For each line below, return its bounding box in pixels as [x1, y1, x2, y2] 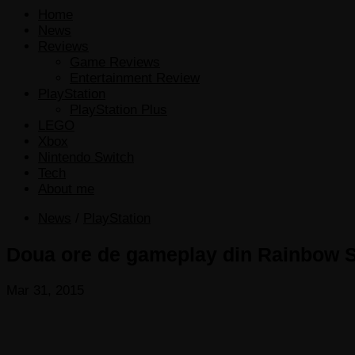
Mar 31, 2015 [6, 282, 84, 298]
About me [38, 181, 94, 197]
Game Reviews [70, 54, 160, 70]
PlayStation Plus [70, 101, 167, 117]
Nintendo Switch [38, 149, 134, 165]
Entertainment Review [70, 70, 200, 86]
